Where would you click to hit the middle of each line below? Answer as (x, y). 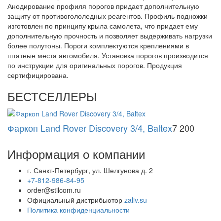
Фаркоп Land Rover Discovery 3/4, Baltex (90, 128)
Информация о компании (76, 153)
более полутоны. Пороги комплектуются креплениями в (98, 45)
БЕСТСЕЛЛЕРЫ (52, 96)
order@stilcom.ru (54, 190)
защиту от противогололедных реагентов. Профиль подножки (108, 16)
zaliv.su (136, 200)
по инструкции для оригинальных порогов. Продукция (95, 65)
